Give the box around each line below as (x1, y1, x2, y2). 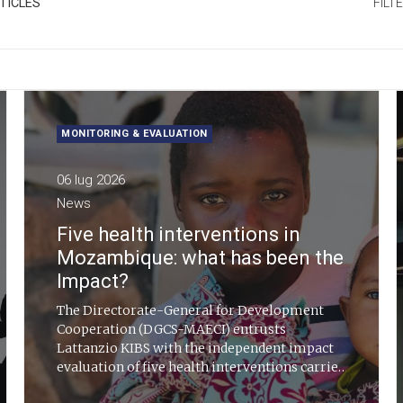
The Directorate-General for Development (57, 302, 324, 318)
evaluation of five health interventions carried (57, 359, 345, 375)
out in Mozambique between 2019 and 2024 (57, 378, 324, 394)
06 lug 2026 (57, 172, 125, 188)
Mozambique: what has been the (57, 246, 344, 269)
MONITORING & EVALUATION (61, 128, 208, 139)
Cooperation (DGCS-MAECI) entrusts (57, 321, 287, 337)
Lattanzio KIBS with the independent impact (57, 340, 334, 356)
